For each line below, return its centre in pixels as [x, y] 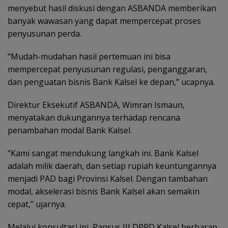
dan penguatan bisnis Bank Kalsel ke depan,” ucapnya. [111, 82]
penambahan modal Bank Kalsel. [70, 131]
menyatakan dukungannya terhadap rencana [94, 118]
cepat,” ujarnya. [37, 204]
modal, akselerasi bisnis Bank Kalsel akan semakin [104, 192]
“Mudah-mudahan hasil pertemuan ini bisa [89, 57]
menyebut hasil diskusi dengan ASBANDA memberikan [112, 8]
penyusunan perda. [45, 34]
